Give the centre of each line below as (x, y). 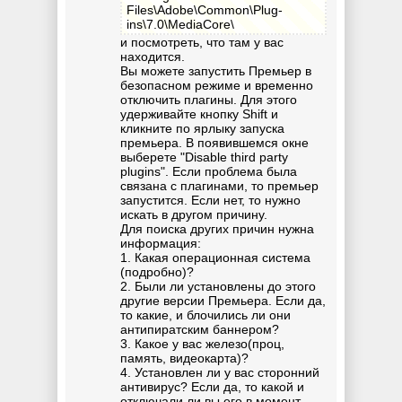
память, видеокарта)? (184, 358)
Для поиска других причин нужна (217, 229)
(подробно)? (157, 272)
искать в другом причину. (194, 215)
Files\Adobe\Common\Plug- (204, 9)
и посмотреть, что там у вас (202, 43)
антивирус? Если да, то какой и (212, 387)
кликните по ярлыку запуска (202, 129)
